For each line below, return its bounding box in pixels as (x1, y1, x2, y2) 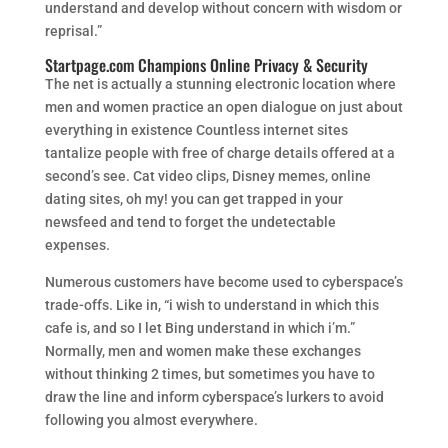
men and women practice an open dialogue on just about (44, 99, 403, 115)
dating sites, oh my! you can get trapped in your (44, 191, 343, 207)
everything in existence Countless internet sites (44, 122, 348, 138)
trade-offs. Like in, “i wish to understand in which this (44, 297, 379, 313)
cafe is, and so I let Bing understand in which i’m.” (44, 320, 355, 336)
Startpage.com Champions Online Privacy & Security (44, 53, 368, 77)
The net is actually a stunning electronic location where (44, 76, 396, 92)
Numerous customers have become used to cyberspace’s (44, 274, 403, 290)
